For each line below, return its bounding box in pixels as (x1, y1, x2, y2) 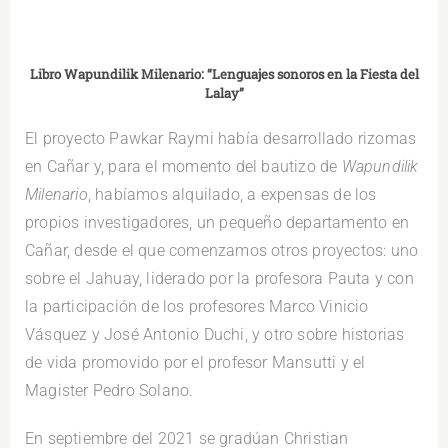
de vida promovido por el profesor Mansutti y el (25, 352, 366, 372)
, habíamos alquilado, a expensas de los (87, 184, 377, 204)
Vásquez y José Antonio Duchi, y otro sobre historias (25, 324, 405, 344)
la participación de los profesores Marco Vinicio (25, 296, 369, 316)
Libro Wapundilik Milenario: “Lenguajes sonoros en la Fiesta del (29, 65, 419, 84)
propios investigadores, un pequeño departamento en (25, 212, 410, 232)
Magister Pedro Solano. (25, 380, 194, 400)
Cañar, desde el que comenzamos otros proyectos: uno (25, 240, 419, 260)
